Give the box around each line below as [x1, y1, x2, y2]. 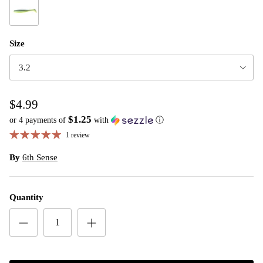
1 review [66, 131, 90, 140]
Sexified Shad [9, 25, 59, 35]
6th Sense [22, 153, 58, 163]
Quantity [9, 193, 43, 203]
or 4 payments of [9, 116, 68, 125]
